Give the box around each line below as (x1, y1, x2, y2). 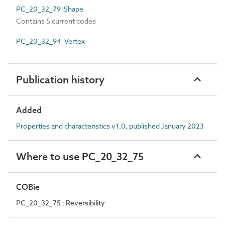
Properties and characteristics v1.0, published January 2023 (16, 121, 204, 131)
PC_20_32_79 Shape (16, 4, 83, 14)
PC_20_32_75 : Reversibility (16, 198, 105, 207)
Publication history (16, 73, 104, 86)
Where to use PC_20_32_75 (16, 150, 144, 163)
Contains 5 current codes (16, 16, 96, 26)
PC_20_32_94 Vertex (16, 36, 85, 46)
